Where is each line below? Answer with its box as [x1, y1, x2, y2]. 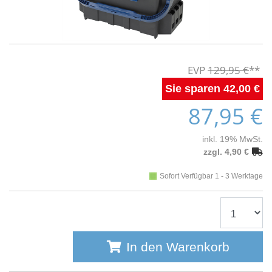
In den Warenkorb [126, 240, 229, 254]
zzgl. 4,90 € [203, 147, 249, 157]
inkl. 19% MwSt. [202, 134, 263, 144]
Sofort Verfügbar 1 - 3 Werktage [160, 172, 263, 181]
